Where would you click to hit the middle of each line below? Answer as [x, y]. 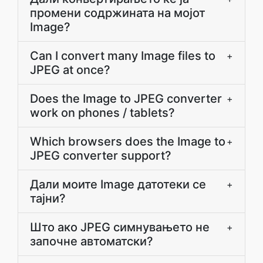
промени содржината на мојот [118, 13]
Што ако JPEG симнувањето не [120, 227]
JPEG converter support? [101, 156]
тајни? [48, 198]
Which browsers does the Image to [128, 141]
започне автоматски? [92, 241]
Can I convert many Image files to [123, 56]
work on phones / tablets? [102, 113]
